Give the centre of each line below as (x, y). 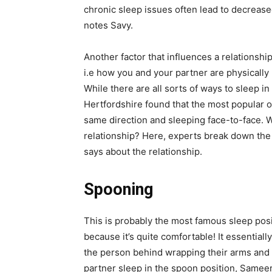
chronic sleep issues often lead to (158, 9)
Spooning (118, 189)
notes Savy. (108, 25)
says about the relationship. (143, 151)
